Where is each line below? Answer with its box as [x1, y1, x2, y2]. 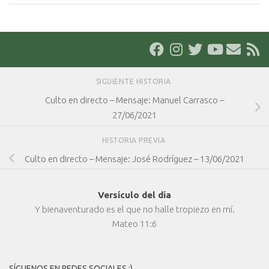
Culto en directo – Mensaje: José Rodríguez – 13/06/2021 [25, 153, 244, 164]
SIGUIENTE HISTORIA [95, 77, 174, 86]
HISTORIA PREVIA [101, 136, 168, 144]
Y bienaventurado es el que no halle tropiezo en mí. [34, 204, 235, 214]
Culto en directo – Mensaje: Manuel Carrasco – [45, 94, 224, 105]
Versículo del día [98, 189, 171, 200]
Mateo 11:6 [112, 218, 157, 229]
